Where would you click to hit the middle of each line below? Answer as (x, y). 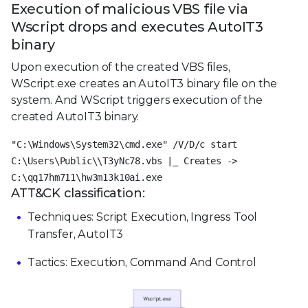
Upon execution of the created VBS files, (121, 67)
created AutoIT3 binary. (75, 117)
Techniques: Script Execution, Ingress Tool (143, 217)
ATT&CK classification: (78, 194)
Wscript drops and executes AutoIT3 (137, 27)
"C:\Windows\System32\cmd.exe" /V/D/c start (124, 145)
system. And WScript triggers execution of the (137, 100)
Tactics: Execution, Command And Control (142, 263)
